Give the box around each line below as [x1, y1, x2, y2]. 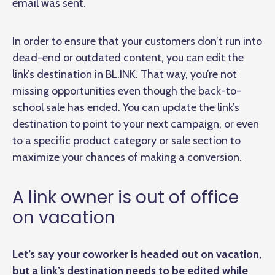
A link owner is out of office [12, 185, 239, 209]
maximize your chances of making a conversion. [12, 150, 242, 164]
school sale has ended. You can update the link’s [12, 100, 239, 114]
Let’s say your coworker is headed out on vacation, [12, 247, 261, 261]
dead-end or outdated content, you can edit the [12, 50, 244, 64]
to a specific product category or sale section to [12, 133, 241, 147]
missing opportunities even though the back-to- [12, 83, 241, 98]
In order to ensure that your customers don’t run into [12, 34, 262, 48]
